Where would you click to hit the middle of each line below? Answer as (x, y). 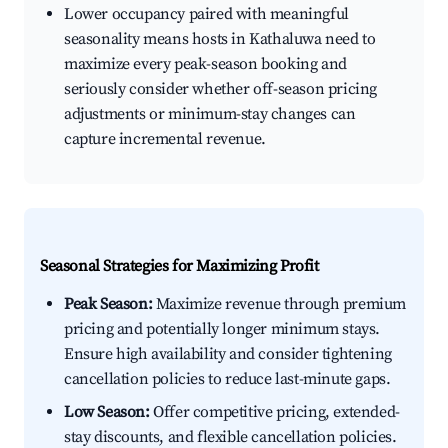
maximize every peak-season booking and (205, 64)
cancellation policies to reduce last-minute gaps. (227, 379)
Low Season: (107, 412)
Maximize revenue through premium (279, 304)
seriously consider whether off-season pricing (221, 89)
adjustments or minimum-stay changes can (210, 114)
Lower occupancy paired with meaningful (206, 14)
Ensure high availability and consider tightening (228, 354)
